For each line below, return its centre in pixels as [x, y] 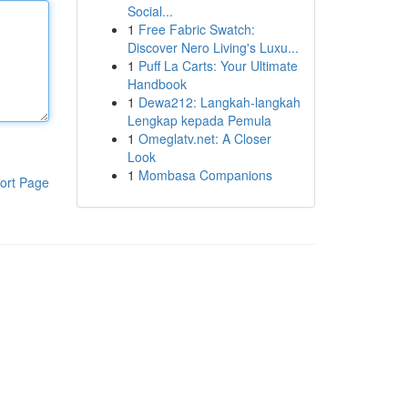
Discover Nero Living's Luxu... [213, 47]
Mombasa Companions [205, 175]
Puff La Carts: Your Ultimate [218, 66]
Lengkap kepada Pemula [199, 120]
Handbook [157, 84]
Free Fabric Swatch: [196, 29]
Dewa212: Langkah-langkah [219, 102]
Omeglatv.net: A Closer [204, 138]
